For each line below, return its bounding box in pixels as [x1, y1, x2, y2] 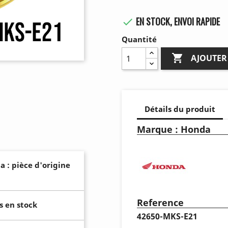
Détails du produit [145, 104, 215, 115]
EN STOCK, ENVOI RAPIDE [134, 14, 220, 28]
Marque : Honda [137, 123, 211, 135]
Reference [137, 196, 184, 209]
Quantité [122, 34, 157, 44]
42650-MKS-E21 [137, 210, 197, 222]
